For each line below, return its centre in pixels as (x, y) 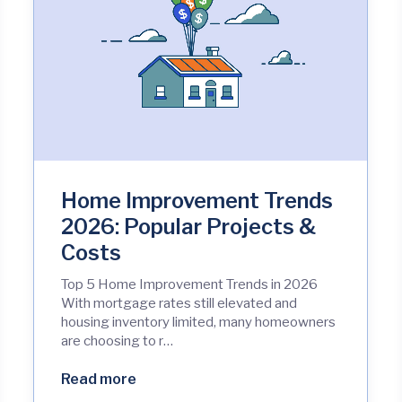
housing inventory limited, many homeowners (199, 323)
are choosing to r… (118, 341)
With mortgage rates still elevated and (179, 304)
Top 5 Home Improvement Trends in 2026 (190, 285)
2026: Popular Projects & (189, 227)
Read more (99, 380)
